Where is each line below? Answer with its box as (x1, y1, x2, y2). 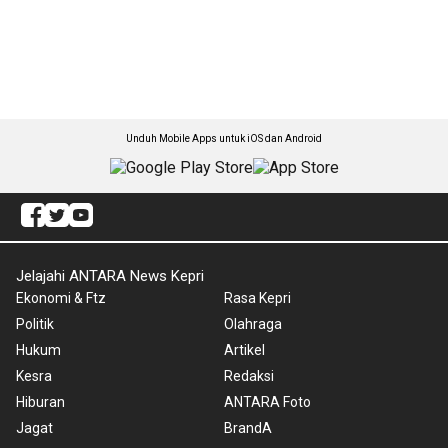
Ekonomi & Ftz (16, 289, 106, 306)
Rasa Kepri (224, 289, 291, 306)
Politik (16, 315, 54, 332)
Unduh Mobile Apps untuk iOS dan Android (126, 132, 322, 144)
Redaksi (224, 367, 274, 384)
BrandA (224, 419, 272, 436)
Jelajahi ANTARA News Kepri (16, 266, 204, 285)
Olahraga (224, 315, 282, 332)
